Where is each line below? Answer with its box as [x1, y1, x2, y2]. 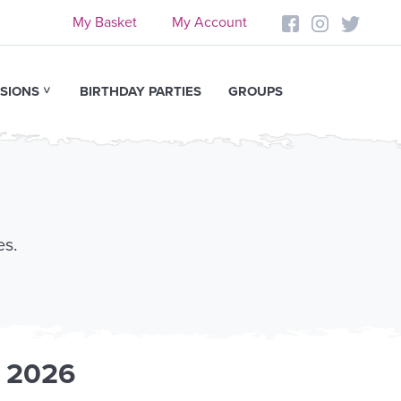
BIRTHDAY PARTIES [80, 82, 201, 98]
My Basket [72, 13, 137, 31]
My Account [171, 13, 247, 31]
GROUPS [228, 82, 283, 98]
